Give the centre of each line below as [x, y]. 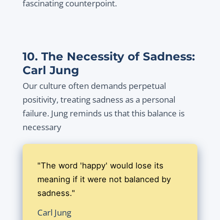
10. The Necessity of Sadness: [109, 57]
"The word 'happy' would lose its [100, 166]
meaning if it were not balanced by [104, 179]
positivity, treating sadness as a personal [99, 100]
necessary [42, 127]
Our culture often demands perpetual [94, 86]
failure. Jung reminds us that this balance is [103, 113]
